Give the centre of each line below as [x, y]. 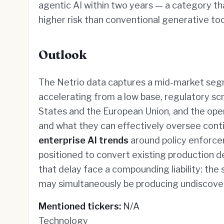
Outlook [62, 55]
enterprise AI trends [83, 140]
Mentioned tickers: [80, 206]
